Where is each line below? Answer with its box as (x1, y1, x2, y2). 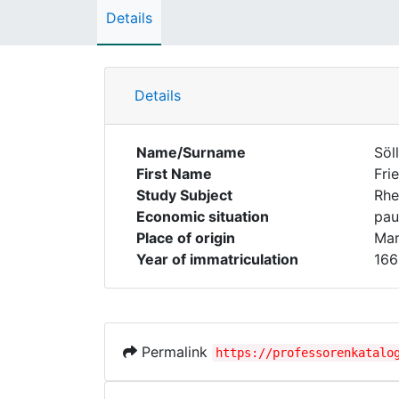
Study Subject (136, 186, 232, 204)
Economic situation (136, 208, 269, 225)
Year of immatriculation (136, 250, 298, 268)
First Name (136, 165, 212, 183)
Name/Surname (136, 143, 246, 161)
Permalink (137, 343, 212, 361)
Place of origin (136, 229, 235, 247)
